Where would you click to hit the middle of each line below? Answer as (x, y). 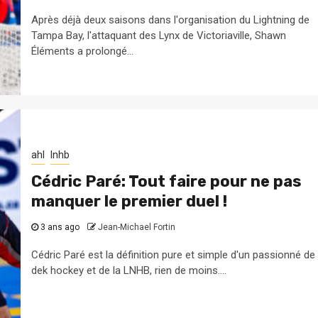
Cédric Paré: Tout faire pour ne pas (166, 181)
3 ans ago (60, 227)
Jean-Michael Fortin (136, 227)
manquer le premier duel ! (129, 201)
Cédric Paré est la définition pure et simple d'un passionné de (173, 254)
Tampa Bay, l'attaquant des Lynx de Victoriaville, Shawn (158, 35)
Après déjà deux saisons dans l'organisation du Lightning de (170, 20)
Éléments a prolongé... (82, 51)
